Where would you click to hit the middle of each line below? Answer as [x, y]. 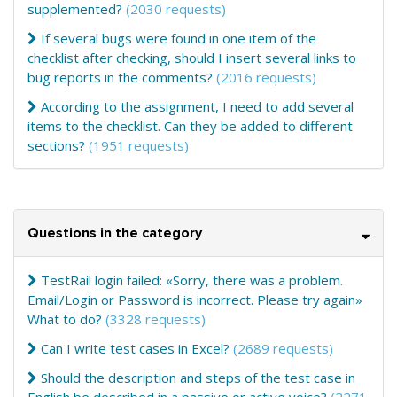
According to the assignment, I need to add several [197, 106]
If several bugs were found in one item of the [179, 38]
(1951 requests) [139, 145]
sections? [56, 145]
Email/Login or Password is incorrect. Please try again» [195, 300]
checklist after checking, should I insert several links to [192, 58]
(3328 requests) [156, 319]
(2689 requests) [283, 348]
